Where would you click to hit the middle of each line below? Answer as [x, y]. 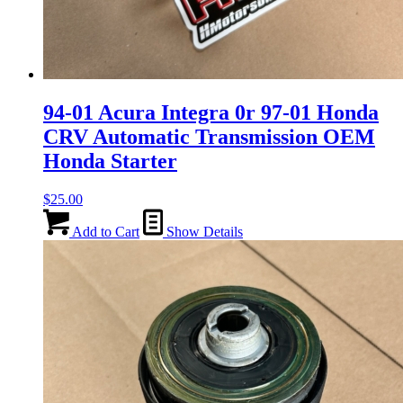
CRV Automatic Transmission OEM [209, 137]
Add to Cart [104, 232]
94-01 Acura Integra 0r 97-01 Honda [211, 113]
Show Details [203, 232]
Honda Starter [110, 161]
